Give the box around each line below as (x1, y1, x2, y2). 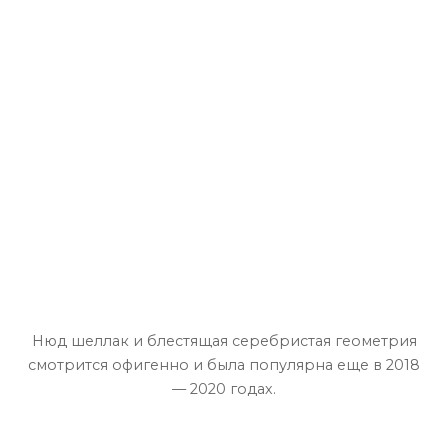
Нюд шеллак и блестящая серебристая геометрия (31, 332, 417, 351)
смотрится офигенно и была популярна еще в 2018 (28, 356, 420, 375)
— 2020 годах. (172, 380, 276, 399)
